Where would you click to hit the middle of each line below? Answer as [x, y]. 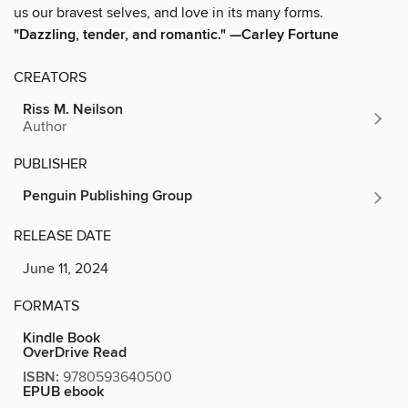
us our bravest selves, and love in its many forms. [168, 13]
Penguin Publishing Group [107, 197]
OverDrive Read [75, 353]
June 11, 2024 [66, 269]
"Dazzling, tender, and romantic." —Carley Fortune [176, 36]
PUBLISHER [51, 164]
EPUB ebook [63, 393]
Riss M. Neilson [73, 110]
